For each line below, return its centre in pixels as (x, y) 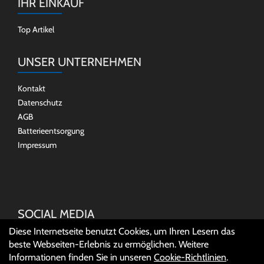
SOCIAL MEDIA (56, 214)
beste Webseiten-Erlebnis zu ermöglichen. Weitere (109, 244)
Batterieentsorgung (51, 131)
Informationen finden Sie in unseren (81, 257)
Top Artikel (36, 29)
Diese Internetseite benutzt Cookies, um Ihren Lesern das (122, 231)
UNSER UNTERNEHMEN (80, 62)
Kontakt (32, 88)
